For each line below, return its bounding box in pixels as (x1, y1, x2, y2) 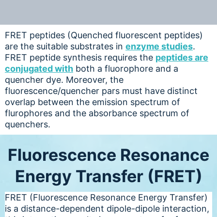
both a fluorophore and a (73, 63, 178, 74)
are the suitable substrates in (5, 41, 125, 51)
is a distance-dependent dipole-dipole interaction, (5, 203, 209, 214)
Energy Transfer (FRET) (15, 166, 202, 186)
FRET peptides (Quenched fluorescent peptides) (5, 30, 203, 40)
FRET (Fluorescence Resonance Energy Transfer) (5, 192, 208, 202)
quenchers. (5, 119, 50, 129)
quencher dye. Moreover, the (5, 74, 124, 85)
